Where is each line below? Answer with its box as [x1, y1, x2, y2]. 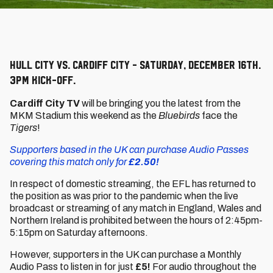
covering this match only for [10, 157, 129, 167]
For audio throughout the [151, 261, 257, 272]
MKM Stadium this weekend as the [10, 110, 158, 121]
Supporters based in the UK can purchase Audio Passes [10, 144, 249, 155]
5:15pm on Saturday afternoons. [10, 227, 148, 238]
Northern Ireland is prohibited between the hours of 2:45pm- [10, 215, 263, 225]
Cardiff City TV [10, 98, 82, 108]
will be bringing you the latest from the [82, 98, 241, 108]
